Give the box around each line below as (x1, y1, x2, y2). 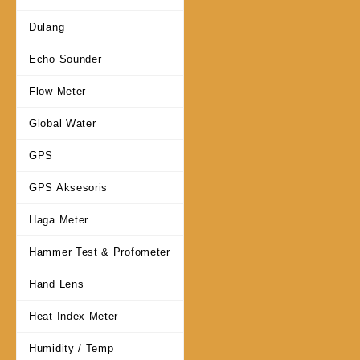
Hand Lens (29, 278, 84, 291)
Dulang (29, 21, 65, 34)
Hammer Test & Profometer (29, 246, 170, 259)
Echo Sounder (29, 53, 102, 66)
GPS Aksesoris (29, 182, 108, 194)
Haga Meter (29, 214, 88, 227)
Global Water (29, 117, 96, 130)
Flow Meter (29, 85, 86, 98)
